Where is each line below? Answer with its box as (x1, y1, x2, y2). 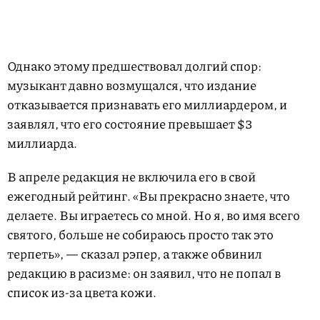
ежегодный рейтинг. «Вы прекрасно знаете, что (7, 186, 290, 206)
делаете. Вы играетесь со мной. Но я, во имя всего (7, 206, 300, 225)
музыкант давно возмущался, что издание (7, 76, 256, 95)
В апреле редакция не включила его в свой (7, 167, 256, 186)
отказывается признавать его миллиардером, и (7, 95, 287, 114)
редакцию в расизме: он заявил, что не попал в (7, 264, 281, 283)
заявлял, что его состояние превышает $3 (7, 114, 252, 134)
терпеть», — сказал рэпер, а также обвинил (7, 244, 262, 264)
